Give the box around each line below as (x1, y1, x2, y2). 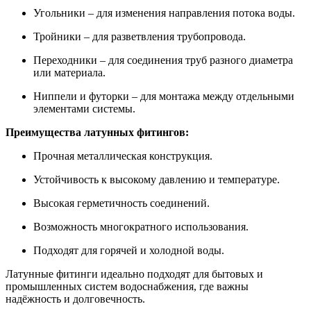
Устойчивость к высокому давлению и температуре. (33, 174, 280, 186)
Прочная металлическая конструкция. (33, 150, 212, 162)
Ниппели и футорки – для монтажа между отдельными (33, 90, 294, 103)
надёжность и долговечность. (6, 293, 145, 305)
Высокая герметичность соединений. (33, 197, 210, 210)
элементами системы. (33, 103, 135, 115)
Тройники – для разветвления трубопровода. (33, 31, 246, 43)
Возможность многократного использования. (33, 221, 249, 233)
